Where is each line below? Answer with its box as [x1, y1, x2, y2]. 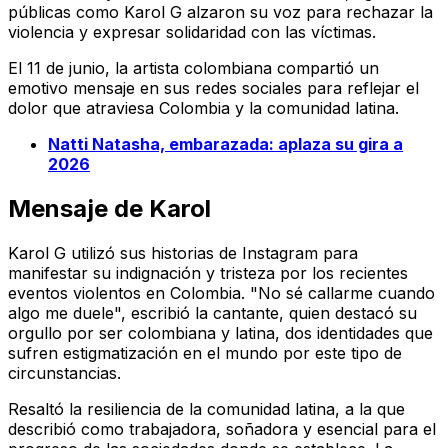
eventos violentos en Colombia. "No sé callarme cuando [8, 282, 435, 303]
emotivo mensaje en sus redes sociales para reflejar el [8, 77, 419, 98]
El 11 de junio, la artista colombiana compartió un [8, 57, 379, 78]
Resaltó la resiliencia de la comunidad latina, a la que [8, 398, 405, 419]
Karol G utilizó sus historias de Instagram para [8, 242, 358, 263]
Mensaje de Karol [8, 193, 211, 223]
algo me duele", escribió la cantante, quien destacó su [8, 302, 417, 323]
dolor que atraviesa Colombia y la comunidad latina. [8, 97, 399, 118]
